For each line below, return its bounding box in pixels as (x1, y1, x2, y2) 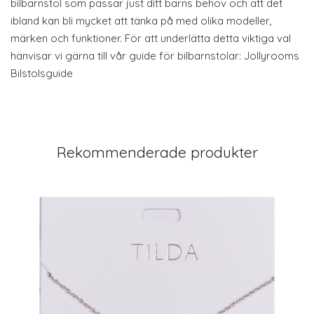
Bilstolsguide (11, 66, 73, 80)
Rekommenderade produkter (56, 142, 258, 161)
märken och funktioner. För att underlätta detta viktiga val (11, 31, 291, 45)
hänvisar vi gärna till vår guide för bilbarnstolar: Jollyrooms (11, 48, 299, 62)
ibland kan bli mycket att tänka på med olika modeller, (11, 13, 272, 27)
